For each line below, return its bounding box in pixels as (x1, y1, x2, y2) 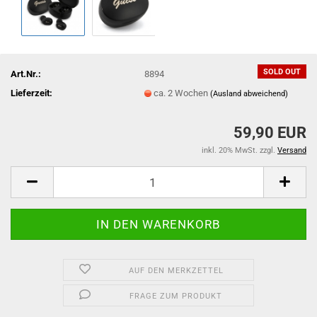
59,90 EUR (234, 124, 306, 142)
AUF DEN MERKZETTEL (128, 266, 224, 275)
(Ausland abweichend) (210, 88, 289, 98)
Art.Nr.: (11, 68, 41, 79)
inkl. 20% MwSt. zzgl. (202, 146, 277, 155)
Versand (277, 146, 306, 155)
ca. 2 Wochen (154, 87, 211, 98)
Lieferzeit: (11, 87, 52, 98)
